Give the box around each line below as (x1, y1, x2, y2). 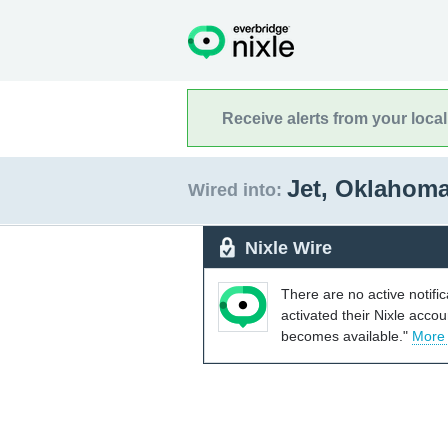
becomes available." (281, 327, 412, 344)
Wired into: (188, 180, 282, 200)
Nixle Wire (245, 237, 332, 258)
